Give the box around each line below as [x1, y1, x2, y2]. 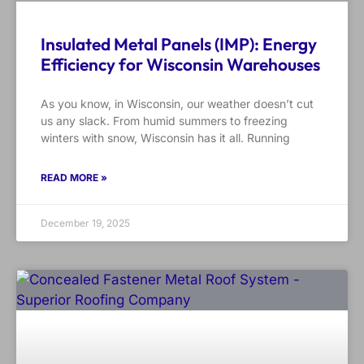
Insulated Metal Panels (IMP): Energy [41, 33, 317, 55]
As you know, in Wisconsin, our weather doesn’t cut [41, 97, 314, 111]
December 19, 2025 [41, 217, 130, 230]
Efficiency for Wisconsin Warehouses [41, 54, 320, 76]
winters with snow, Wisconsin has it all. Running [41, 131, 290, 145]
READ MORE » [41, 171, 107, 184]
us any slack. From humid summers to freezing [41, 114, 288, 128]
